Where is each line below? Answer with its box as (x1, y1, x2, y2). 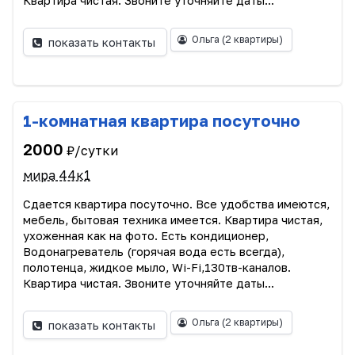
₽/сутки (67, 143, 118, 159)
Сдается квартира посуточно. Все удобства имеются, (23, 197, 330, 212)
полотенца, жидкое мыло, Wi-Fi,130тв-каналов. (23, 261, 291, 275)
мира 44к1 (23, 167, 90, 184)
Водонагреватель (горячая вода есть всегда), (23, 245, 284, 259)
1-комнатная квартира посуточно (23, 111, 300, 131)
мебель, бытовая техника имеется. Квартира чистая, (23, 213, 323, 227)
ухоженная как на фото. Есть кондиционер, (23, 229, 269, 243)
